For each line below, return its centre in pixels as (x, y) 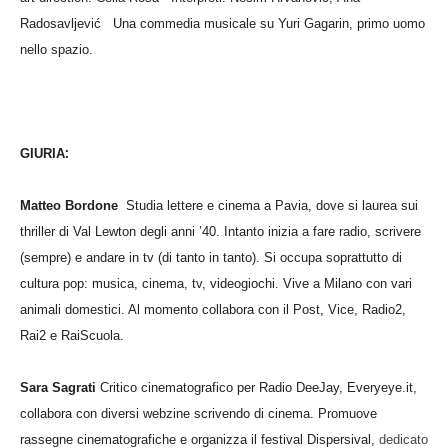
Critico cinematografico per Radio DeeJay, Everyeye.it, (258, 387)
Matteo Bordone (73, 205)
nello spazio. (56, 49)
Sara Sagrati (60, 387)
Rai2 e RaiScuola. (72, 335)
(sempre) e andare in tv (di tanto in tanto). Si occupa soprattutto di (211, 257)
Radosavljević (66, 23)
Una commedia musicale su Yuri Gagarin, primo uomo (269, 23)
